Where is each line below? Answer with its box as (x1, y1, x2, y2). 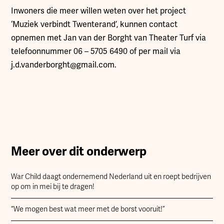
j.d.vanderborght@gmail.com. (11, 60, 117, 70)
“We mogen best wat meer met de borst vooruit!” (11, 205, 165, 213)
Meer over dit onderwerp (11, 144, 147, 159)
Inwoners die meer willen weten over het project (11, 6, 186, 16)
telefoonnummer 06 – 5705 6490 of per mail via (11, 46, 181, 56)
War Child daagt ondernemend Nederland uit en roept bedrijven (11, 172, 211, 181)
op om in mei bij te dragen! (11, 182, 95, 191)
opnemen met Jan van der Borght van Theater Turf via (11, 33, 206, 43)
